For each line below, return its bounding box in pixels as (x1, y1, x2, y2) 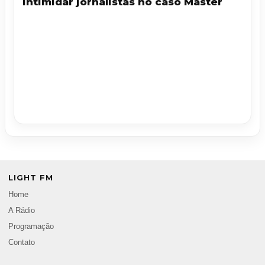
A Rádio (8, 206, 35, 215)
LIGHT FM (8, 173, 53, 183)
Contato (8, 238, 35, 247)
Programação (8, 222, 54, 231)
